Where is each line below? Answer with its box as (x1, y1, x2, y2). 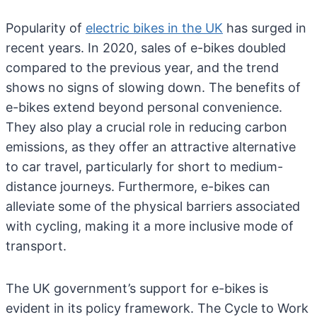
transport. (6, 238, 67, 253)
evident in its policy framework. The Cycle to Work (6, 301, 309, 316)
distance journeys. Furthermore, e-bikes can (6, 179, 270, 194)
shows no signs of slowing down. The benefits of (6, 80, 301, 95)
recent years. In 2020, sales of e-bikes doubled (6, 40, 286, 55)
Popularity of (6, 21, 86, 35)
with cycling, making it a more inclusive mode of (6, 219, 294, 234)
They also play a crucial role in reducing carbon (6, 120, 287, 134)
